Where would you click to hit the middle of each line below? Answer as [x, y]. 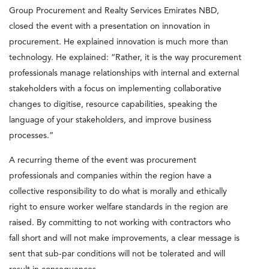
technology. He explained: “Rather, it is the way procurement [125, 57]
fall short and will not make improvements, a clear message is [124, 238]
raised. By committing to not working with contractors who [120, 222]
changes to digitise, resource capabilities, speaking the [113, 104]
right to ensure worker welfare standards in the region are [119, 207]
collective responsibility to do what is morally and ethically [118, 191]
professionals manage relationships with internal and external [124, 73]
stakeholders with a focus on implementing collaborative [115, 89]
